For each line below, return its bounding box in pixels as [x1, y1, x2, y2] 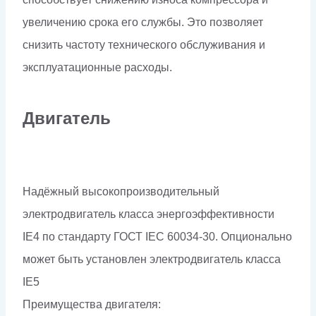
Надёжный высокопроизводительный [23, 186, 219, 198]
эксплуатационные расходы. [23, 61, 172, 74]
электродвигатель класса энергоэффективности [23, 208, 274, 221]
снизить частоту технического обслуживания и [23, 39, 265, 51]
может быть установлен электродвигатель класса [23, 253, 281, 266]
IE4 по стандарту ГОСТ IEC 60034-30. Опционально [23, 231, 292, 243]
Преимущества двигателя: [23, 298, 161, 311]
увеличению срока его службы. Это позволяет [23, 16, 263, 29]
